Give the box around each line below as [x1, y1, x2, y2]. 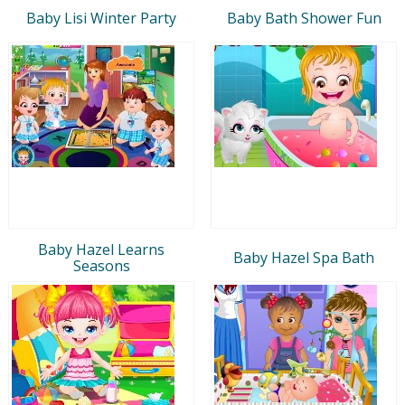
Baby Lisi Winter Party [26, 7, 176, 28]
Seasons [72, 255, 130, 276]
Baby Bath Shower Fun [226, 7, 381, 28]
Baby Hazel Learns [38, 239, 165, 259]
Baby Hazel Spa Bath [233, 247, 374, 268]
